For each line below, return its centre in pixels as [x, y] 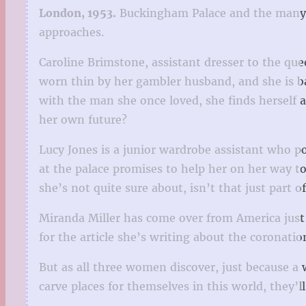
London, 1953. [78, 13]
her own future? [83, 120]
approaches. [72, 32]
